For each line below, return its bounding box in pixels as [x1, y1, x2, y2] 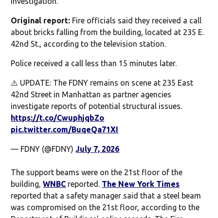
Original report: [11, 16, 71, 25]
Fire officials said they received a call [70, 16, 202, 25]
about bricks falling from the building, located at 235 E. [11, 27, 204, 36]
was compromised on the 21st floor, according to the [11, 202, 200, 212]
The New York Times [102, 179, 180, 188]
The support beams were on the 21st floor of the [11, 167, 183, 177]
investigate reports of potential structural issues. [11, 101, 182, 110]
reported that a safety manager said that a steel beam [11, 191, 201, 200]
